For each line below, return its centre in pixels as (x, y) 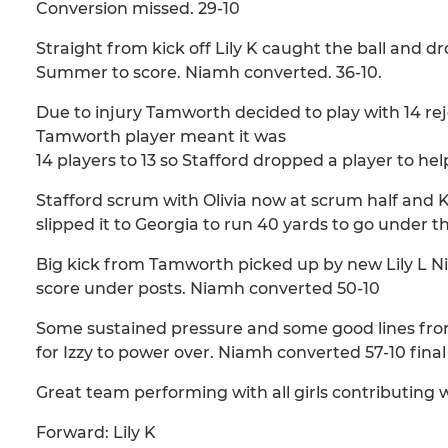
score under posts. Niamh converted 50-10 (208, 289)
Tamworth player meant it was (161, 137)
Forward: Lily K (96, 433)
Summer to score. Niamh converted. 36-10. (209, 73)
